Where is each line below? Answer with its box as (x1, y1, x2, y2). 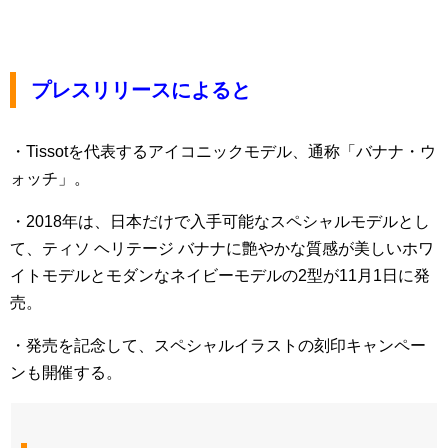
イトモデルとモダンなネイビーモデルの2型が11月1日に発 (10, 267, 430, 285)
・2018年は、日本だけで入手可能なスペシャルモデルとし (10, 213, 430, 231)
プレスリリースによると (31, 79, 251, 102)
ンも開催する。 (10, 364, 122, 382)
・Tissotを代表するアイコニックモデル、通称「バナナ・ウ (10, 143, 436, 161)
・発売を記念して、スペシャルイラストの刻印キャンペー (10, 337, 426, 355)
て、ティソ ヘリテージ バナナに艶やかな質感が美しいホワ (10, 240, 434, 258)
